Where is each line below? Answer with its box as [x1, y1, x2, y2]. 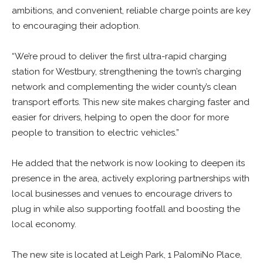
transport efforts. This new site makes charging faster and [12, 97, 249, 107]
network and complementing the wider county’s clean [12, 82, 237, 92]
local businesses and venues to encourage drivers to [12, 188, 232, 199]
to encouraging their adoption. [12, 21, 140, 31]
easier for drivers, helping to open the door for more [12, 112, 229, 123]
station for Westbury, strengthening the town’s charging [12, 66, 241, 77]
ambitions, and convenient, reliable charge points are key [12, 5, 251, 16]
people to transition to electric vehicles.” [12, 127, 179, 138]
